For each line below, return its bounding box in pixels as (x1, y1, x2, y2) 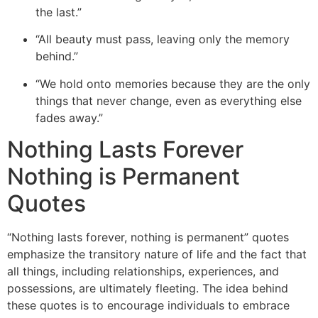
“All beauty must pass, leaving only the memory (35, 32, 290, 47)
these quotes (7, 298, 77, 313)
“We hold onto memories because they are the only (35, 76, 310, 91)
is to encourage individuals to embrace (77, 298, 290, 313)
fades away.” (35, 110, 103, 125)
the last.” (35, 5, 82, 19)
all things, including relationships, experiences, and (7, 264, 279, 279)
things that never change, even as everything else (35, 93, 302, 108)
